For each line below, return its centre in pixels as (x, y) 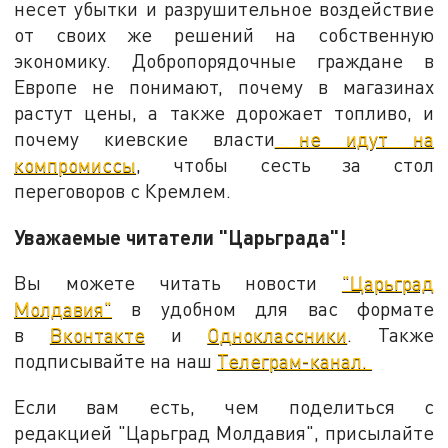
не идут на (354, 139)
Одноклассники (277, 335)
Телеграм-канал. (295, 361)
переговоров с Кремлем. (130, 191)
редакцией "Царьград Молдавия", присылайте (224, 433)
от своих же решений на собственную (224, 35)
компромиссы (75, 165)
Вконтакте (97, 335)
